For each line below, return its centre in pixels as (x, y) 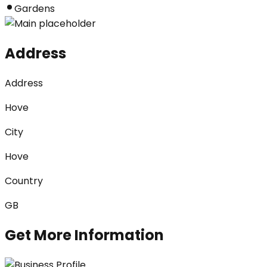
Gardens (35, 8)
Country (24, 181)
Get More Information (84, 235)
